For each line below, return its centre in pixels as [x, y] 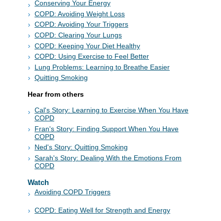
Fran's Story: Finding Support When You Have [107, 129]
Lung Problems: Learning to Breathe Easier [102, 67]
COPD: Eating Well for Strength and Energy [102, 210]
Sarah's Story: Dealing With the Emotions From [108, 158]
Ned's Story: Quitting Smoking [81, 147]
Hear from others [56, 94]
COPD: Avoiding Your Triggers [81, 24]
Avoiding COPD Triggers [73, 192]
